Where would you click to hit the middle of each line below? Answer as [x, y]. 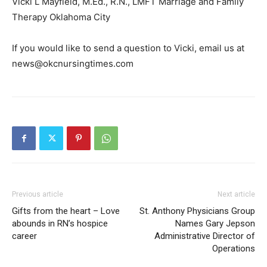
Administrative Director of [205, 236]
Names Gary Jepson [215, 224]
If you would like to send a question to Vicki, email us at [128, 48]
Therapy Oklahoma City [61, 17]
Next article [236, 195]
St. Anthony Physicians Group [197, 211]
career [24, 236]
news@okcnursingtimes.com [73, 64]
